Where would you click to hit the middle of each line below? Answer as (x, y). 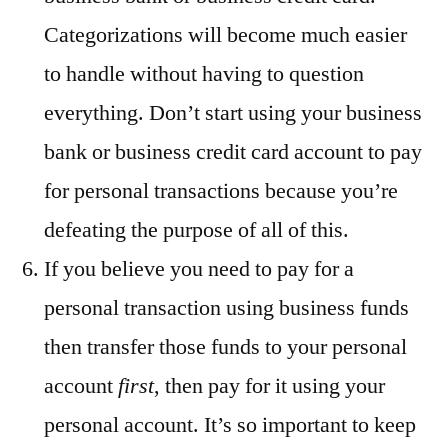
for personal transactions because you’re (221, 191)
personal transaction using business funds (226, 308)
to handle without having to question (204, 74)
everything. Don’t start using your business (233, 113)
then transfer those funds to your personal (225, 347)
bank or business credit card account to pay (233, 152)
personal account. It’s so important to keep (230, 425)
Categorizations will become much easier (225, 35)
